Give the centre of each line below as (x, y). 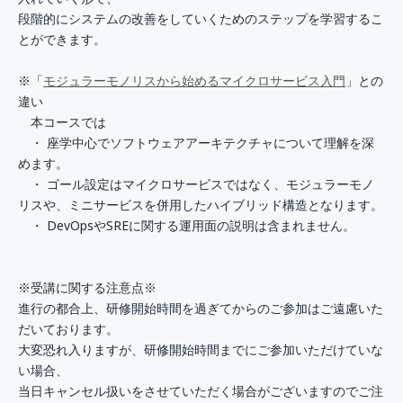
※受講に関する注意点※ (87, 287)
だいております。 (68, 329)
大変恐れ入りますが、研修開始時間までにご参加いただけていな (201, 349)
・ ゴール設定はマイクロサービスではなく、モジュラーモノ (196, 184)
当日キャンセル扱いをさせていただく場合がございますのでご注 (201, 391)
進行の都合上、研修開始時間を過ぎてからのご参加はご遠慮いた (201, 308)
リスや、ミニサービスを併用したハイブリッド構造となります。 (201, 205)
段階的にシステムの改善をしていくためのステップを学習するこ (201, 18)
